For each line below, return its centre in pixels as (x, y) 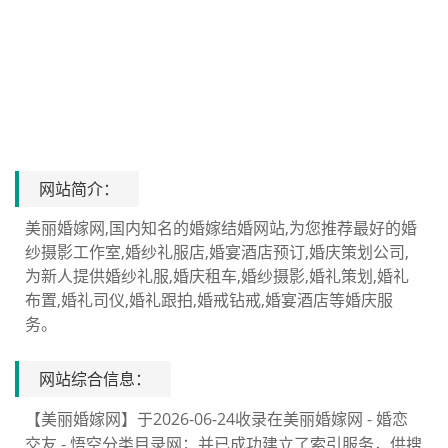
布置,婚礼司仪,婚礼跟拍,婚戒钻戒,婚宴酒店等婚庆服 (209, 300)
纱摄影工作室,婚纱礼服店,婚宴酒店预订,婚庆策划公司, (217, 252)
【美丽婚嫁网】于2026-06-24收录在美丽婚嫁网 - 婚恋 (216, 419)
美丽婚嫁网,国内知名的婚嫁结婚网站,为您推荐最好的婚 (221, 228)
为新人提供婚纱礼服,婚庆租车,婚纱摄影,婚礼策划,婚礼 (217, 276)
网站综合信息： (95, 379)
